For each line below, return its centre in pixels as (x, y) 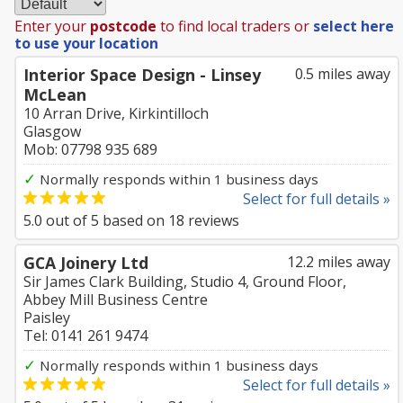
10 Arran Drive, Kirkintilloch (116, 113)
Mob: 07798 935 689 (90, 149)
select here (354, 26)
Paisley (47, 318)
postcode (123, 26)
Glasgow (52, 131)
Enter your (52, 26)
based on (134, 220)
